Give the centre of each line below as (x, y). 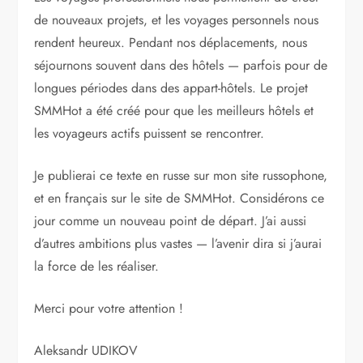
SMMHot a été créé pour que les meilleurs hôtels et (174, 111)
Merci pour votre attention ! (109, 309)
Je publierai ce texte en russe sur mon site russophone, (181, 176)
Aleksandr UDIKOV (86, 351)
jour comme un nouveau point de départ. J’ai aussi (171, 221)
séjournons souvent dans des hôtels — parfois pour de (181, 66)
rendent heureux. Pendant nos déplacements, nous (171, 43)
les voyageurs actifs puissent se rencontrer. (149, 134)
